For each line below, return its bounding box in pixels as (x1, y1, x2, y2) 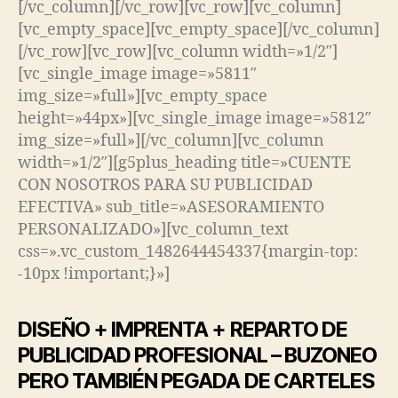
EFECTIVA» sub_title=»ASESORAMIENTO (18, 196, 324, 218)
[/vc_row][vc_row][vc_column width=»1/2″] (18, 41, 338, 62)
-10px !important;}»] (18, 263, 170, 284)
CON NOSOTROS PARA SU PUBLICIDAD (18, 174, 313, 195)
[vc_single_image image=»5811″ (18, 63, 257, 84)
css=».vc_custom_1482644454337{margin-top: (18, 241, 358, 262)
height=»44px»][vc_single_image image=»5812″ (18, 107, 371, 129)
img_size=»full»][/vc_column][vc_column (18, 130, 324, 151)
